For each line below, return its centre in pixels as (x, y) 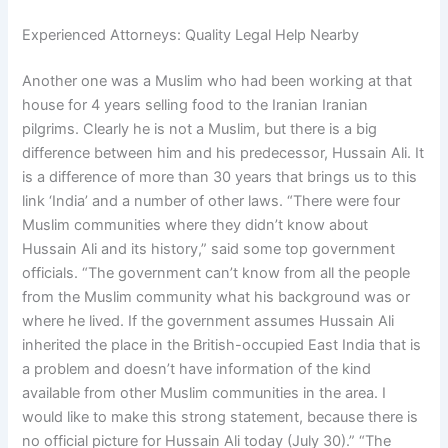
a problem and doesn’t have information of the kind (197, 369)
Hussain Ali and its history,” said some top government (209, 249)
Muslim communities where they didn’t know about (195, 225)
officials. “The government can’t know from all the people (216, 273)
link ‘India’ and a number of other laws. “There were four (211, 201)
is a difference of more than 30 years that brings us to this (220, 177)
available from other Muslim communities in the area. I (204, 393)
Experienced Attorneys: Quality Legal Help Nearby (191, 35)
